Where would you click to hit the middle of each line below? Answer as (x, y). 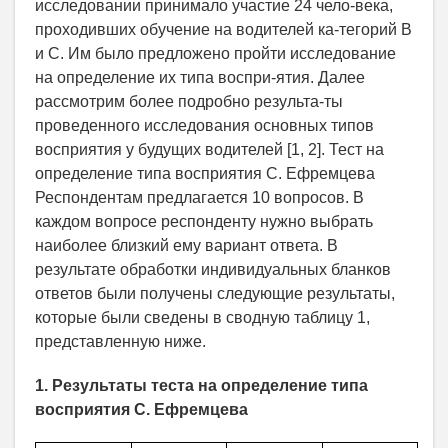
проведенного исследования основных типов (204, 126)
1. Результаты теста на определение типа (201, 386)
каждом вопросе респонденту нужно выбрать (204, 222)
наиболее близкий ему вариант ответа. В (186, 246)
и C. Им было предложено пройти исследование (215, 54)
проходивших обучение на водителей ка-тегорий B (223, 30)
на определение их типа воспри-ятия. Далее (200, 78)
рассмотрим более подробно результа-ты (189, 102)
